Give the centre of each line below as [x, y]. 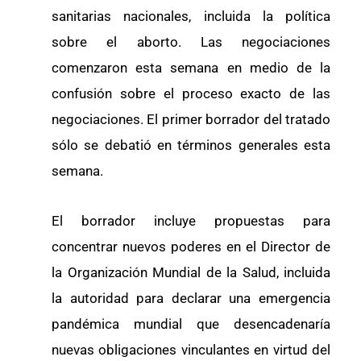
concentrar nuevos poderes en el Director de [191, 246]
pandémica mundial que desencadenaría [191, 324]
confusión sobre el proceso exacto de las [191, 93]
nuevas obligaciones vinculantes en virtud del [191, 349]
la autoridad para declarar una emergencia [191, 298]
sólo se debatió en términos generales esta [191, 145]
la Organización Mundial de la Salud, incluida [191, 272]
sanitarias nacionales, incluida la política [191, 16]
